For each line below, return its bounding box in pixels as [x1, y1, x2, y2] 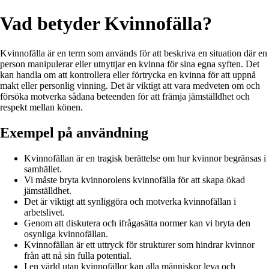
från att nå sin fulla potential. [24, 250, 131, 261]
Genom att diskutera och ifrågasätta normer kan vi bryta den [24, 217, 250, 228]
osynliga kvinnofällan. [24, 228, 108, 239]
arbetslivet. [24, 207, 65, 217]
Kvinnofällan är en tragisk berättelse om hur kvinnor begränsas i [24, 153, 266, 163]
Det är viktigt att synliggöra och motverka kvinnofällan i [24, 196, 236, 207]
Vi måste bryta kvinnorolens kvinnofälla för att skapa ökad [24, 174, 245, 185]
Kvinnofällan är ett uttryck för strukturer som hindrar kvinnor [24, 239, 255, 250]
